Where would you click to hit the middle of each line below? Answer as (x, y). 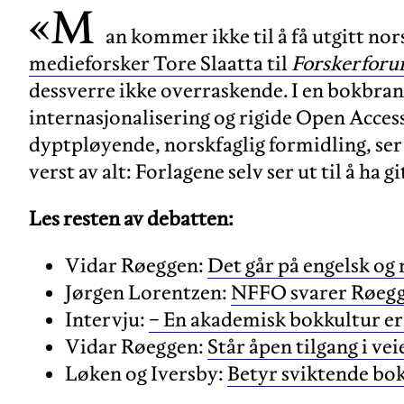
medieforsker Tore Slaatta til (160, 63)
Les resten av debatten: (131, 218)
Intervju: (107, 319)
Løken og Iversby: (146, 373)
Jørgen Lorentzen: (148, 292)
